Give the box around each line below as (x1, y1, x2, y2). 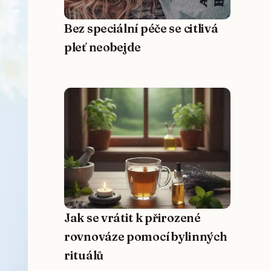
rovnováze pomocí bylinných (64, 229, 227, 244)
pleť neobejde (64, 40, 142, 55)
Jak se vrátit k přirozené (64, 211, 201, 226)
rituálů (64, 248, 103, 263)
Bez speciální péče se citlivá (64, 21, 218, 36)
